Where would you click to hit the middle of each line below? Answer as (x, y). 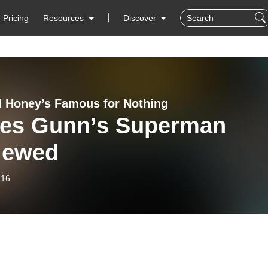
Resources (64, 18)
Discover (141, 18)
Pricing (16, 18)
